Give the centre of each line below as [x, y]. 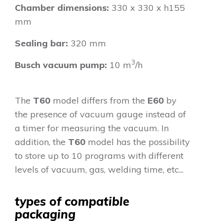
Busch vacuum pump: [61, 65]
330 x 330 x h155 [147, 7]
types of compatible [72, 201]
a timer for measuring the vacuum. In [92, 128]
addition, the [41, 142]
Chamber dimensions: [62, 7]
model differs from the [99, 100]
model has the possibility [139, 142]
